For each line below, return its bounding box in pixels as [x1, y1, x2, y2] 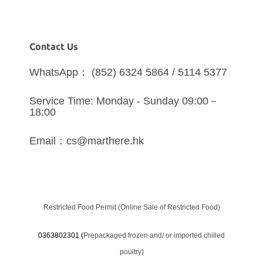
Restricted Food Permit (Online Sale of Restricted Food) [43, 203, 220, 212]
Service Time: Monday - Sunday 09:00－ [29, 95, 219, 107]
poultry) [119, 248, 144, 257]
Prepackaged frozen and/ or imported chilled [83, 231, 225, 240]
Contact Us [29, 41, 78, 52]
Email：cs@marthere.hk [29, 135, 144, 147]
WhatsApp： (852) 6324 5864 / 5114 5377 [29, 66, 227, 79]
